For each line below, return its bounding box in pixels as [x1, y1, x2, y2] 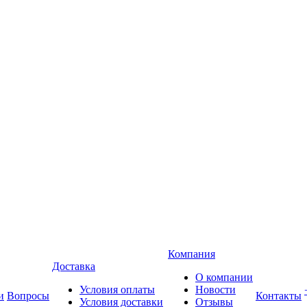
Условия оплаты [79, 284, 155, 295]
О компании [195, 271, 253, 283]
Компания [168, 248, 215, 260]
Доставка [52, 260, 95, 272]
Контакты [256, 290, 302, 302]
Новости [195, 284, 236, 295]
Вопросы [7, 290, 49, 302]
